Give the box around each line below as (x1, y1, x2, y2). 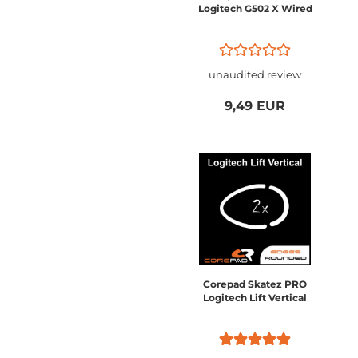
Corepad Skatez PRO (203, 278, 307, 290)
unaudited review (209, 68, 301, 81)
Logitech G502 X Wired (197, 2, 312, 14)
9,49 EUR (225, 98, 285, 113)
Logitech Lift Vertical (203, 292, 307, 304)
